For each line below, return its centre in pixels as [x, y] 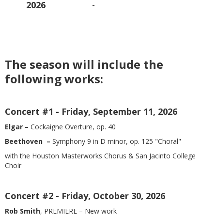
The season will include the [84, 64]
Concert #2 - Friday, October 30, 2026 [85, 196]
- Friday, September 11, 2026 [115, 112]
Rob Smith [23, 211]
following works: [54, 79]
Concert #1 [29, 112]
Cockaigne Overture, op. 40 [73, 127]
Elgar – [18, 127]
